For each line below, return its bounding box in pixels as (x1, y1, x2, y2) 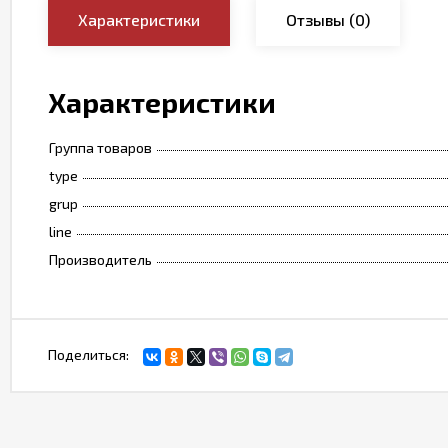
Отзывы (286, 10, 345, 29)
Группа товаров (49, 139, 152, 156)
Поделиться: (48, 346, 129, 363)
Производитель (49, 251, 152, 268)
